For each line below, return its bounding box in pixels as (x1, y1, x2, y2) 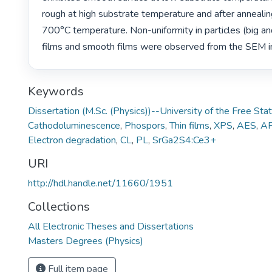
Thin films (169, 118, 209, 132)
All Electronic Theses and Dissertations (28, 219, 194, 233)
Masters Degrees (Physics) (28, 234, 143, 248)
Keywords (28, 83, 84, 100)
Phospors (124, 118, 165, 132)
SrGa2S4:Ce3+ (152, 133, 216, 147)
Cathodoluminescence (28, 118, 120, 132)
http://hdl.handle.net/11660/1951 (28, 176, 173, 190)
